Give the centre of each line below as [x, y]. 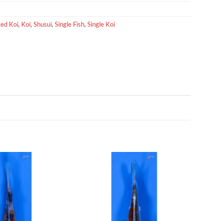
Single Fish [70, 24]
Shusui [43, 24]
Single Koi [101, 24]
